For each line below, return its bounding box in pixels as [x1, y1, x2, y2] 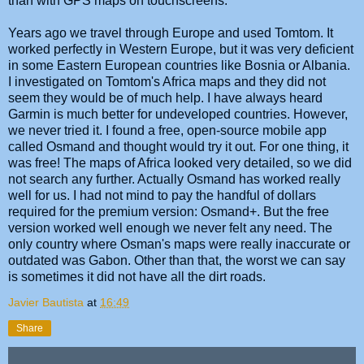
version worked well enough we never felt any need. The [8, 220, 332, 235]
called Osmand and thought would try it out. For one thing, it [8, 139, 349, 154]
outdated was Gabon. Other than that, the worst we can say [8, 253, 345, 267]
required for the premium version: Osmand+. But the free [8, 204, 329, 219]
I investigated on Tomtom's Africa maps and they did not [8, 74, 326, 89]
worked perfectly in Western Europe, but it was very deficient [8, 41, 353, 56]
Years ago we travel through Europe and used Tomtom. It [8, 25, 333, 40]
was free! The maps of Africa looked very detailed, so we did [8, 155, 352, 170]
